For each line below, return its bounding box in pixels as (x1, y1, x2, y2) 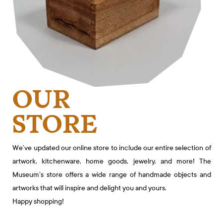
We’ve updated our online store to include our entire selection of (12, 144, 211, 153)
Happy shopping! (12, 197, 64, 206)
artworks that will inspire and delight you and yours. (12, 184, 167, 193)
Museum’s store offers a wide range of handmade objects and (12, 170, 211, 179)
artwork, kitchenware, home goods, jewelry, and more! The (12, 157, 211, 166)
